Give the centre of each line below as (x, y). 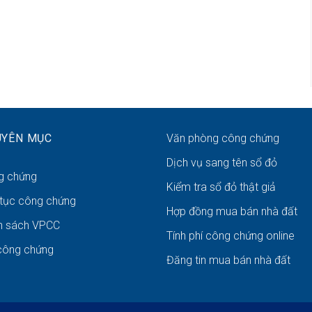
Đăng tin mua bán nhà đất (228, 260)
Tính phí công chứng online (231, 236)
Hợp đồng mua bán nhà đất (232, 212)
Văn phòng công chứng (223, 139)
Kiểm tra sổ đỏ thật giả (221, 187)
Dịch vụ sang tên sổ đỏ (222, 163)
